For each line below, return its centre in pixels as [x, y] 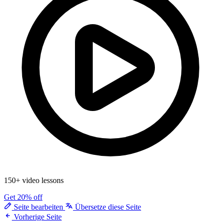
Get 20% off [23, 197]
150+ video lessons [34, 181]
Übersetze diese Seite [107, 207]
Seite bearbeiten [38, 207]
